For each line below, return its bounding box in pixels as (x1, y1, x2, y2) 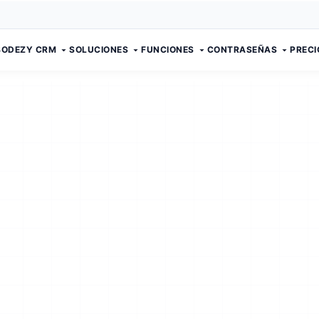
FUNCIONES (141, 44, 194, 55)
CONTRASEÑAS (206, 44, 278, 55)
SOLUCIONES (69, 44, 129, 55)
